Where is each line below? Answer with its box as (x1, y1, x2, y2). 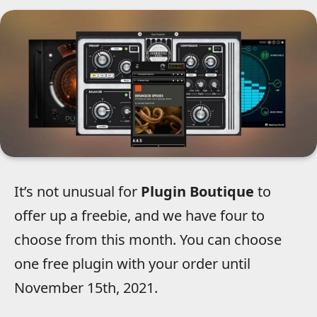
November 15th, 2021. (14, 278, 158, 298)
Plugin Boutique (141, 182, 254, 202)
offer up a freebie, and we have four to (14, 206, 265, 226)
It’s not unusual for (14, 182, 141, 202)
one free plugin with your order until (14, 254, 250, 274)
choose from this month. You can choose (14, 230, 282, 250)
